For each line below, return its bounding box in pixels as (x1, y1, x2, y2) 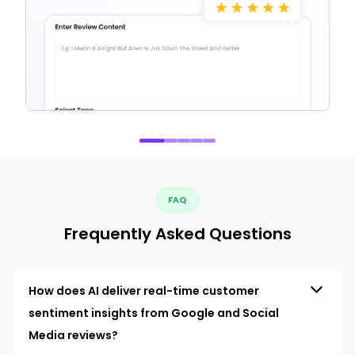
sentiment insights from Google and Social (29, 304, 279, 321)
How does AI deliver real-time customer (29, 282, 259, 299)
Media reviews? (29, 326, 118, 343)
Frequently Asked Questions (63, 222, 292, 245)
